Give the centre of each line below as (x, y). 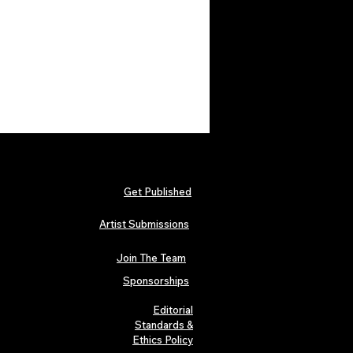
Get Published (158, 192)
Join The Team (151, 258)
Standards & (164, 325)
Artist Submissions (144, 224)
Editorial (173, 310)
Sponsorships (156, 281)
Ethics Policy (163, 340)
